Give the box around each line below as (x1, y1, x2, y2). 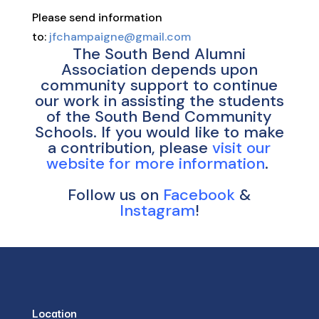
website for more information (46, 153, 265, 174)
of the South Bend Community (46, 106, 273, 127)
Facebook (162, 184, 235, 206)
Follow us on (67, 184, 163, 206)
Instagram (119, 200, 195, 221)
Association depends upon (61, 59, 258, 80)
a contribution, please (48, 137, 213, 159)
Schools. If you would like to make (34, 122, 284, 143)
